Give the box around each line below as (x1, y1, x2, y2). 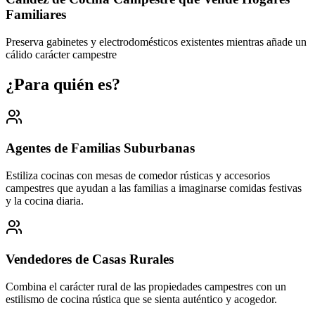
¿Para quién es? (6, 75, 120, 94)
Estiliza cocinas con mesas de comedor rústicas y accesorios (6, 169, 270, 182)
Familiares (6, 7, 66, 22)
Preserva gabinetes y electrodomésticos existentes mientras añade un (6, 35, 307, 48)
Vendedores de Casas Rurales (6, 251, 174, 266)
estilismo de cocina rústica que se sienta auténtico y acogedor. (6, 292, 277, 305)
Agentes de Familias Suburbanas (6, 141, 195, 156)
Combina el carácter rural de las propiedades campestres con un (6, 280, 286, 292)
